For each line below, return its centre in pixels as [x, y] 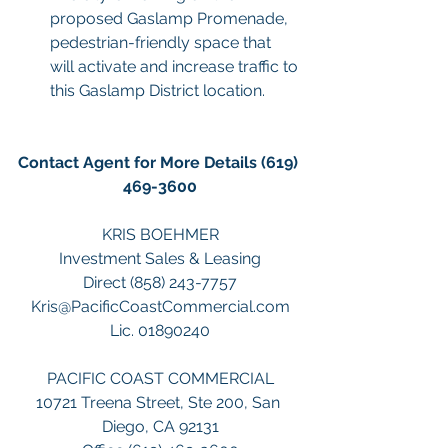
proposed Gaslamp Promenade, [171, 19]
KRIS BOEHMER [160, 235]
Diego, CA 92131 [160, 427]
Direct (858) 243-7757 [160, 283]
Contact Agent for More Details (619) [160, 163]
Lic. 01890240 [160, 331]
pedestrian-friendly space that [162, 43]
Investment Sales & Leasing [160, 259]
